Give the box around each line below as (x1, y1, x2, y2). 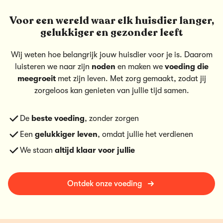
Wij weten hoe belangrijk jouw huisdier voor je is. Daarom (10, 50, 213, 59)
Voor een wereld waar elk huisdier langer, (9, 14, 214, 27)
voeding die (164, 62, 209, 71)
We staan (20, 146, 55, 155)
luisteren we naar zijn (14, 62, 92, 71)
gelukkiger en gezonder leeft (40, 26, 183, 39)
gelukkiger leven (35, 130, 98, 139)
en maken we (115, 62, 165, 71)
